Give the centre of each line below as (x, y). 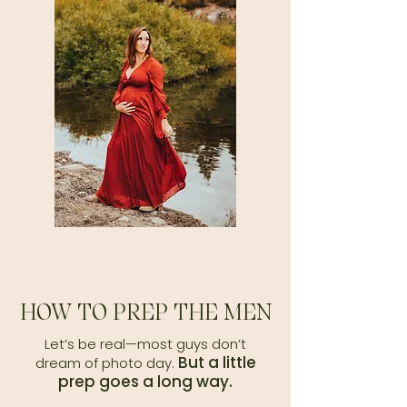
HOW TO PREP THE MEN (145, 312)
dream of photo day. (106, 363)
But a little (217, 362)
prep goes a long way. (145, 382)
